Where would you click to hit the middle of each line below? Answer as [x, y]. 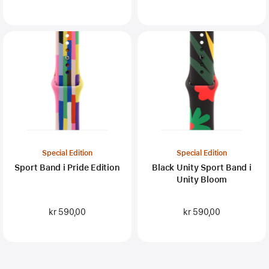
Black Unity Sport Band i [202, 167]
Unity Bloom [202, 179]
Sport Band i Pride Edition [67, 167]
